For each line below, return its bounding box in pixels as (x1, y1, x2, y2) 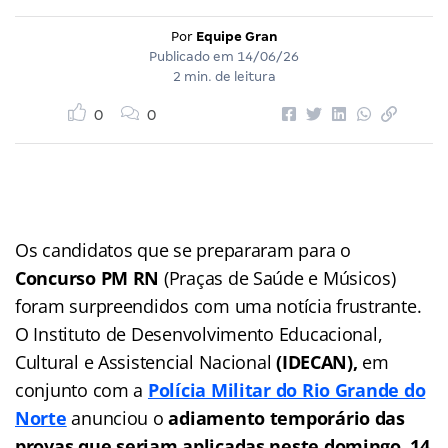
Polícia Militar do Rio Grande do (147, 377, 426, 402)
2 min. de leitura (172, 68, 276, 84)
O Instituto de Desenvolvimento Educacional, (15, 321, 383, 346)
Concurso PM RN (15, 265, 160, 290)
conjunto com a (15, 377, 144, 402)
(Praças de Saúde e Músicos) (159, 265, 396, 290)
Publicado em (149, 48, 237, 64)
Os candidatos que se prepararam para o (15, 237, 351, 262)
